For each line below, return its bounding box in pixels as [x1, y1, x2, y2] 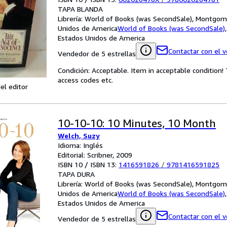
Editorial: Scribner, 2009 [58, 150, 132, 159]
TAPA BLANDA [58, 5, 103, 13]
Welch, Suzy [58, 131, 100, 140]
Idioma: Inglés [58, 141, 103, 149]
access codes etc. [58, 75, 113, 84]
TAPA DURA [58, 170, 95, 178]
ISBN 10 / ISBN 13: [58, 160, 119, 169]
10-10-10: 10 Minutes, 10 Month [58, 117, 216, 130]
